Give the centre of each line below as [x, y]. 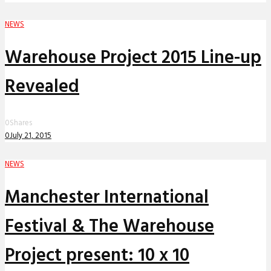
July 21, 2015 [31, 136]
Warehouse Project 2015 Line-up [133, 58]
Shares [21, 123]
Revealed [42, 87]
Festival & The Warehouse [109, 227]
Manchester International [107, 198]
